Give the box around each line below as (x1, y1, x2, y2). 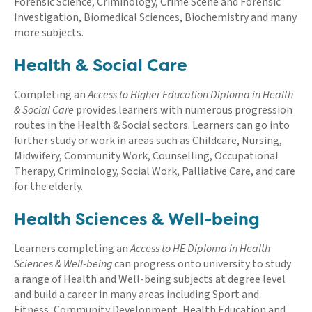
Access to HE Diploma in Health (130, 240, 270, 256)
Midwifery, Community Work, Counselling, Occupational (14, 148, 279, 164)
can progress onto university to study (112, 256, 291, 272)
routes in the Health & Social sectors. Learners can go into (14, 117, 290, 133)
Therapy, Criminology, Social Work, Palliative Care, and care (14, 163, 295, 179)
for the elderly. (14, 178, 83, 194)
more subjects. (14, 24, 84, 40)
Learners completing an (14, 240, 130, 256)
